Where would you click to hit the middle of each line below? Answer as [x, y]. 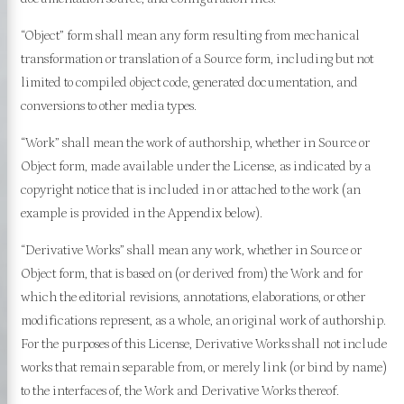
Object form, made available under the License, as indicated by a [195, 166]
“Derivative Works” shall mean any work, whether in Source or [191, 250]
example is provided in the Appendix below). [141, 213]
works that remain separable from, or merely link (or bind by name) [203, 367]
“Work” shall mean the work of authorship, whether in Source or [195, 142]
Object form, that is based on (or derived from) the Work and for [191, 273]
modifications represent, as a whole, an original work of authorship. [203, 320]
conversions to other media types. [108, 106]
